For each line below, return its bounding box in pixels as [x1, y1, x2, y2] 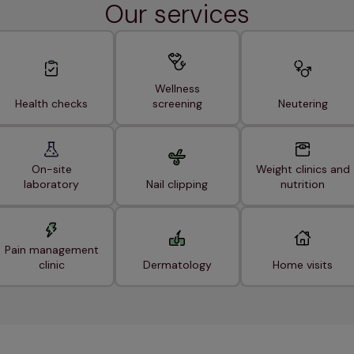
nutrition [281, 177, 325, 192]
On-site [31, 162, 72, 177]
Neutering [277, 96, 328, 111]
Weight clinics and [255, 162, 350, 177]
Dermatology [142, 258, 212, 273]
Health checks [15, 96, 88, 111]
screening [152, 96, 202, 111]
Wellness [154, 81, 200, 96]
